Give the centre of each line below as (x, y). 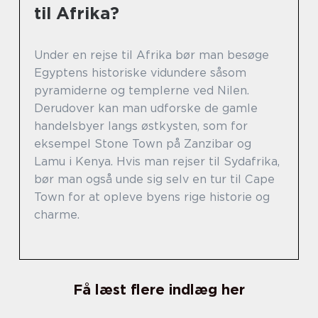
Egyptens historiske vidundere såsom (140, 73)
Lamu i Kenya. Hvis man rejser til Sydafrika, (157, 161)
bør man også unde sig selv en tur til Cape (154, 179)
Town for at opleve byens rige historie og (152, 197)
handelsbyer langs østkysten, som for (141, 126)
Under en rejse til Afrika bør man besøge (152, 55)
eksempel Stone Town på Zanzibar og (143, 144)
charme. (57, 215)
